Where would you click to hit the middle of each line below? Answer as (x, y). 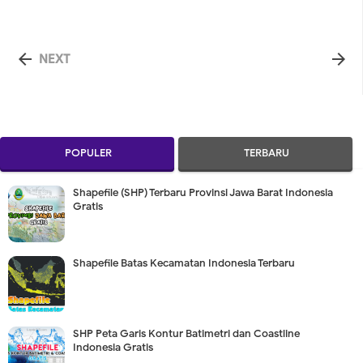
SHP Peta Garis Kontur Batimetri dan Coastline (186, 333)
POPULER (88, 153)
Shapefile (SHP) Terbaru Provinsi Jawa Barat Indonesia (203, 192)
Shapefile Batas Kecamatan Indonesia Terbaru (184, 263)
